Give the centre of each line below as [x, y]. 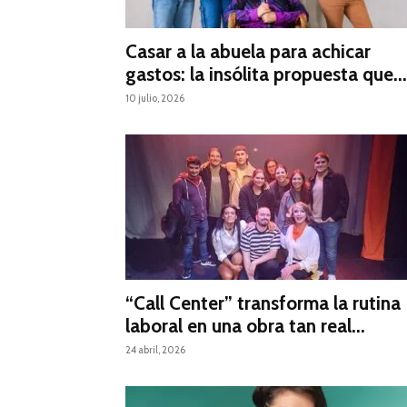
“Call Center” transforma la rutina [263, 303]
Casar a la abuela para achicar [248, 52]
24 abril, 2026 [155, 350]
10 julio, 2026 [155, 99]
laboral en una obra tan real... [245, 326]
